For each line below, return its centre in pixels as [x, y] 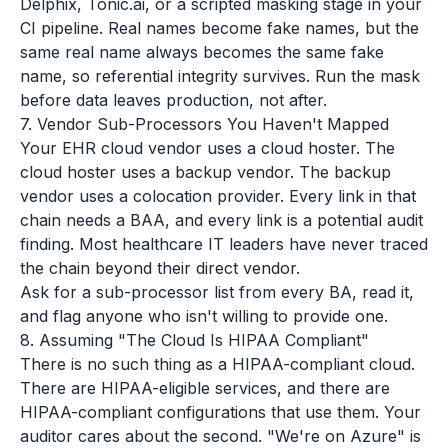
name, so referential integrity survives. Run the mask [220, 76]
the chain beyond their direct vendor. [160, 268]
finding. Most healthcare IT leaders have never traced [224, 244]
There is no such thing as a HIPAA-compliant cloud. [217, 364]
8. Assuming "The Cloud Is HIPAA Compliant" [194, 340]
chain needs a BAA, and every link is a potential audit [221, 220]
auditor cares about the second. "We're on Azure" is [220, 436]
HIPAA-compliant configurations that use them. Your [220, 412]
